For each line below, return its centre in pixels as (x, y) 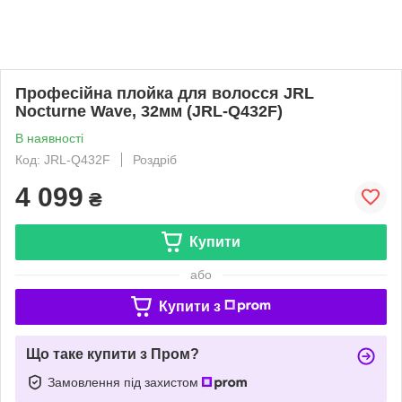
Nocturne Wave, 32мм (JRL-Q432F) (149, 111)
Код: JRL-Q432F (63, 159)
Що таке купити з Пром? (113, 354)
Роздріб (155, 159)
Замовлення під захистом (125, 382)
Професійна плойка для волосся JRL (165, 93)
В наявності (49, 138)
